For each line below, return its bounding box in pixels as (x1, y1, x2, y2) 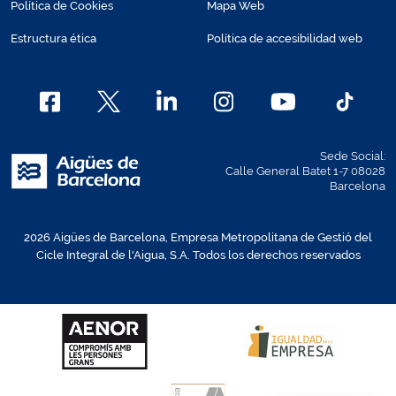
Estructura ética (11, 32, 96, 45)
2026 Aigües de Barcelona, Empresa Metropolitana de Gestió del (24, 231, 372, 244)
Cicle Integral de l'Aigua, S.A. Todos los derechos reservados (35, 248, 361, 262)
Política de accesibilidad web (207, 32, 362, 45)
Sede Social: (320, 149, 385, 163)
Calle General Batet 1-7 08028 (225, 164, 385, 178)
